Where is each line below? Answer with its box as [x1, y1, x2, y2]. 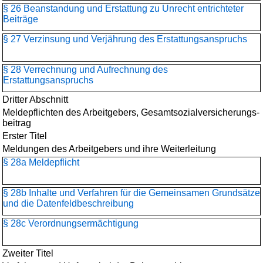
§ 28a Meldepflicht [3, 157, 79, 167]
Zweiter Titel [2, 248, 53, 258]
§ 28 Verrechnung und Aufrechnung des [3, 65, 168, 75]
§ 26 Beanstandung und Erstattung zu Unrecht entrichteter [3, 4, 244, 14]
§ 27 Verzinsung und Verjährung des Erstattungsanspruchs [3, 34, 247, 44]
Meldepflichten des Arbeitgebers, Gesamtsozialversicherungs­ [2, 107, 259, 117]
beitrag [2, 118, 31, 128]
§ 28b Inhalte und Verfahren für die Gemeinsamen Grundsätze [3, 188, 260, 198]
